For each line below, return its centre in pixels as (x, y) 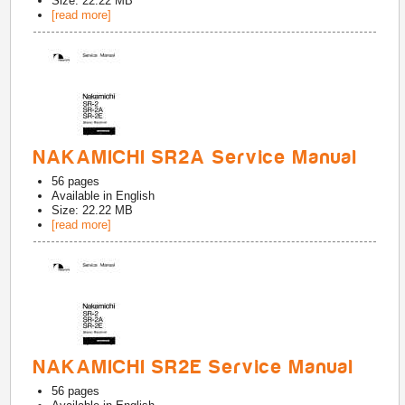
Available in (84, 196)
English (136, 196)
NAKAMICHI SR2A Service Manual (196, 157)
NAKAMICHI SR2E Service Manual (194, 367)
